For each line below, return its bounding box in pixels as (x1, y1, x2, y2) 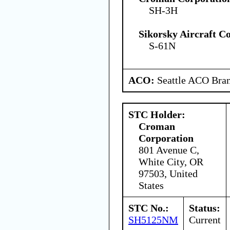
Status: (189, 202, 220, 214)
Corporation (139, 132, 194, 144)
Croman (139, 120, 175, 132)
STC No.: (128, 202, 169, 214)
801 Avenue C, (139, 144, 199, 156)
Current (189, 214, 221, 225)
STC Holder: (128, 108, 185, 120)
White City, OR (139, 156, 203, 167)
